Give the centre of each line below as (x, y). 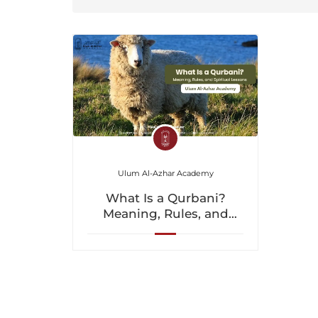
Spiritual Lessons (166, 229)
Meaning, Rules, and (165, 213)
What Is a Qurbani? (165, 198)
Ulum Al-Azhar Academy (165, 173)
